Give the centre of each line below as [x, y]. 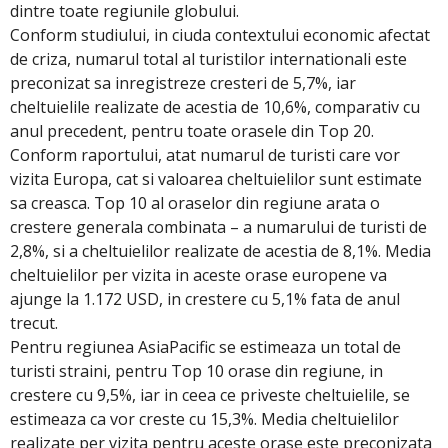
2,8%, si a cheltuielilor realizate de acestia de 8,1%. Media [220, 250]
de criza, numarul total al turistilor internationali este [208, 58]
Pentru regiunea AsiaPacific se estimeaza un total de [205, 346]
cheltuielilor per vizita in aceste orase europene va [198, 274]
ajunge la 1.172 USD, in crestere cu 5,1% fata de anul [205, 298]
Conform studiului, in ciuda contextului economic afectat [220, 34]
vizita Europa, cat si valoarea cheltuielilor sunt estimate [216, 178]
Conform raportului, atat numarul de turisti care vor [205, 154]
